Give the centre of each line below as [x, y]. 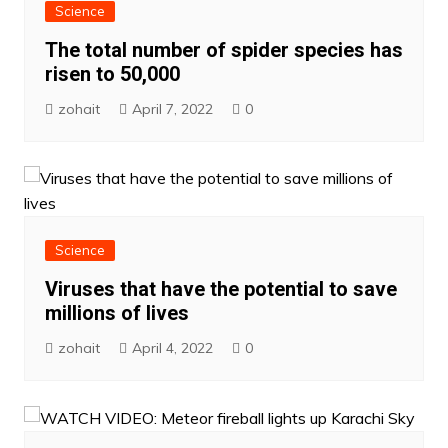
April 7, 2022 [172, 108]
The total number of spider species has [223, 49]
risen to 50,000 [112, 73]
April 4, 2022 [172, 347]
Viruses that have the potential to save [220, 288]
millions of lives [116, 312]
